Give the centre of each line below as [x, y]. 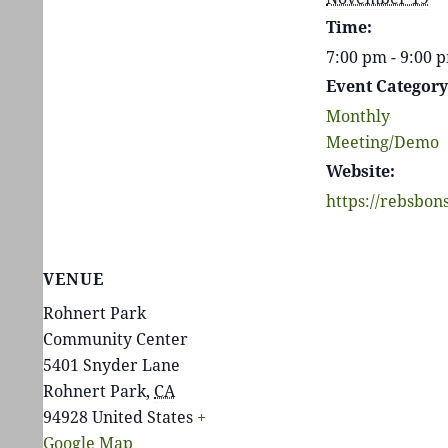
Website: [360, 170]
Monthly [358, 115]
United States [142, 416]
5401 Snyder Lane [111, 364]
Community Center [115, 338]
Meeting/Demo [382, 141]
